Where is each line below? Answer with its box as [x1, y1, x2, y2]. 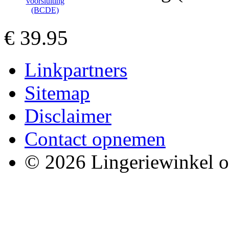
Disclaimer [25, 105, 111, 127]
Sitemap [25, 82, 90, 104]
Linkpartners [25, 59, 127, 81]
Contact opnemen [25, 128, 166, 150]
